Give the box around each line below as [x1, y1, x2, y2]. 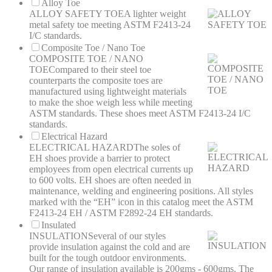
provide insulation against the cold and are [29, 242, 190, 253]
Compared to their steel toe [49, 64, 151, 75]
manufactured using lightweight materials [29, 86, 186, 97]
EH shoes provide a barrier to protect [29, 153, 170, 164]
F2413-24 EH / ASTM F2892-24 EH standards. [29, 208, 213, 219]
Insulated [41, 220, 76, 231]
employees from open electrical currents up [29, 164, 193, 175]
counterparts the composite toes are [29, 75, 163, 86]
